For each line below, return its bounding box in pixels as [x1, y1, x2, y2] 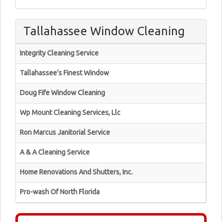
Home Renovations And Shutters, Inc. [20, 168, 133, 176]
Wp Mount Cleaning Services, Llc [20, 109, 120, 116]
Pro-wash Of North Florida [20, 188, 100, 196]
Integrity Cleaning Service [20, 49, 99, 57]
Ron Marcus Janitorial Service [20, 128, 110, 136]
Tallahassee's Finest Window [20, 69, 109, 77]
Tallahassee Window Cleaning [23, 24, 185, 38]
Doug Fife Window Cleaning [20, 89, 105, 97]
